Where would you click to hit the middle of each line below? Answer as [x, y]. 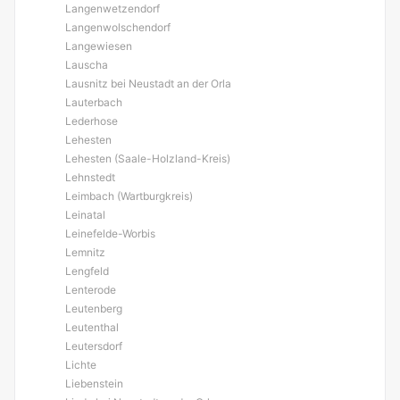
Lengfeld [87, 271]
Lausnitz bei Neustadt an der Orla [148, 83]
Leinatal [85, 215]
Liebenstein [94, 383]
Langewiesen [99, 46]
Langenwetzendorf [112, 8]
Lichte [81, 365]
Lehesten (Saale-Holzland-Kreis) [148, 158]
